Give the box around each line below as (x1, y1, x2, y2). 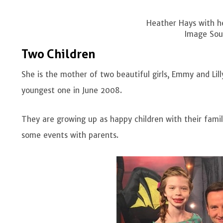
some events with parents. (21, 130, 121, 140)
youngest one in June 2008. (21, 86, 125, 95)
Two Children (21, 47, 96, 61)
